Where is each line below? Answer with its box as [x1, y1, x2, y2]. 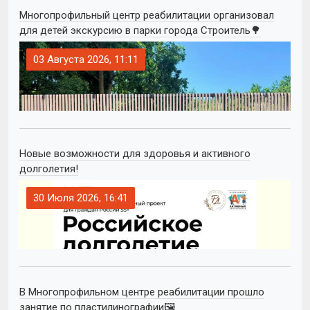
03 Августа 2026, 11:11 [33, 53, 138, 66]
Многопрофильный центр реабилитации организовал [19, 8, 274, 21]
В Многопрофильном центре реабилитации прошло [19, 285, 264, 298]
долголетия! [19, 162, 78, 175]
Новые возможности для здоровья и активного [19, 147, 250, 160]
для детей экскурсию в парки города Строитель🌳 [19, 24, 261, 37]
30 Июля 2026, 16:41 [33, 191, 128, 204]
